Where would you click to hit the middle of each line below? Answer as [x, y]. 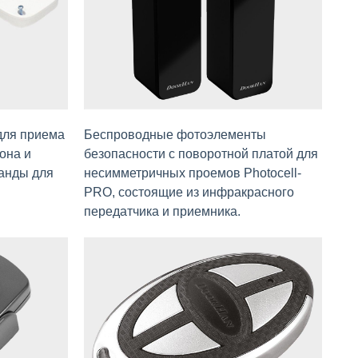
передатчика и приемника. [162, 211]
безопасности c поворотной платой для [201, 153]
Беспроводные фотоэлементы [175, 134]
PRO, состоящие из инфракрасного [189, 192]
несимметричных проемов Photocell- [192, 173]
